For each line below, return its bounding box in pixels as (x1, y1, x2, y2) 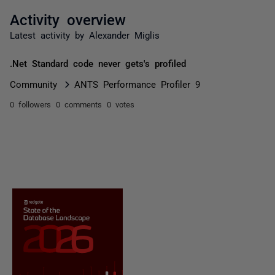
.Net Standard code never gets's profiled (10, 58, 186, 68)
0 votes (107, 100, 134, 108)
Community (10, 79, 57, 88)
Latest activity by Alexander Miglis (10, 30, 160, 39)
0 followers (10, 100, 51, 108)
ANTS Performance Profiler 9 (74, 79, 200, 88)
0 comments (56, 100, 102, 108)
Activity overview (10, 11, 126, 26)
